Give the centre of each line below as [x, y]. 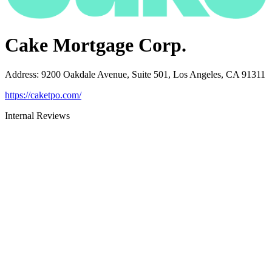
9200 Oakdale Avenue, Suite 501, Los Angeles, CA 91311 [153, 75]
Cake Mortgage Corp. [96, 45]
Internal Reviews [37, 116]
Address [21, 75]
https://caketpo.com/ [43, 95]
